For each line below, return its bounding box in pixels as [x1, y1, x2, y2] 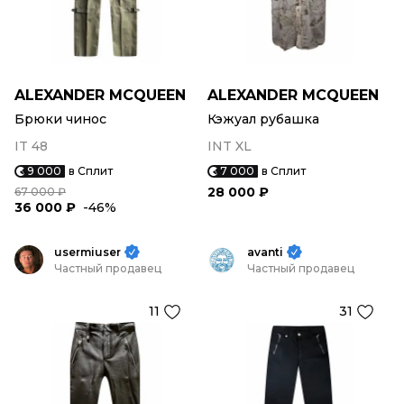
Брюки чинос [14, 111, 106, 127]
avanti [247, 245, 283, 259]
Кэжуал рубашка [207, 111, 319, 127]
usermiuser [54, 245, 121, 259]
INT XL [207, 138, 252, 154]
